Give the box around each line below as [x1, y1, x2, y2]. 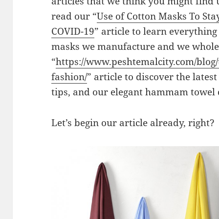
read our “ [51, 9, 97, 22]
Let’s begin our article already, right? [51, 116, 215, 129]
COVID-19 [51, 24, 95, 38]
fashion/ [51, 70, 88, 83]
